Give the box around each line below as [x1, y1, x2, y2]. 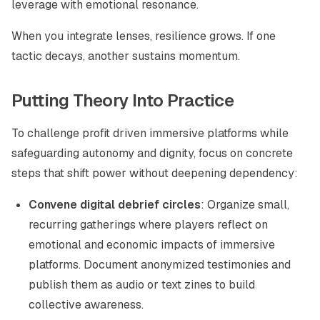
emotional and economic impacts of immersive [29, 237, 275, 252]
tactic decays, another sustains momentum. [11, 49, 240, 64]
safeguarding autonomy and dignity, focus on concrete [11, 146, 293, 161]
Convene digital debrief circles [29, 197, 201, 212]
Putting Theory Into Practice [11, 89, 234, 111]
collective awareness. [29, 297, 144, 312]
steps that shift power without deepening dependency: [11, 166, 298, 181]
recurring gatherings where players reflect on [29, 217, 268, 232]
